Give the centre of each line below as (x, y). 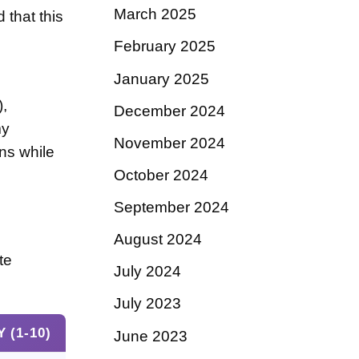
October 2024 (161, 175)
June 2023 (151, 336)
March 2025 (155, 14)
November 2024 (169, 143)
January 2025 (161, 79)
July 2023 (147, 304)
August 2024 (158, 240)
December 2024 (169, 111)
